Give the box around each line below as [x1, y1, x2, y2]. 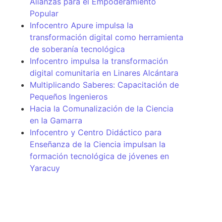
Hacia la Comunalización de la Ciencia [30, 103, 173, 113]
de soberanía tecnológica [30, 44, 125, 54]
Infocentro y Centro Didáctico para [30, 127, 162, 137]
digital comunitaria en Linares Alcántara [30, 67, 178, 78]
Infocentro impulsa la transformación [30, 55, 168, 66]
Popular [30, 8, 58, 18]
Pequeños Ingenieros [30, 91, 108, 102]
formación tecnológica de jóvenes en [30, 151, 169, 161]
